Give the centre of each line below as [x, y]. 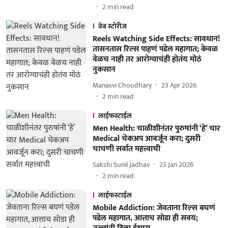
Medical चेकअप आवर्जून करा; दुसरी [146, 139]
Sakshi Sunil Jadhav [121, 164]
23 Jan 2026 [176, 164]
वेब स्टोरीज [112, 26]
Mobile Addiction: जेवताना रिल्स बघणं [154, 208]
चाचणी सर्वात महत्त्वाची [126, 149]
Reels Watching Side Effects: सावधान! [156, 39]
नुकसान [104, 69]
